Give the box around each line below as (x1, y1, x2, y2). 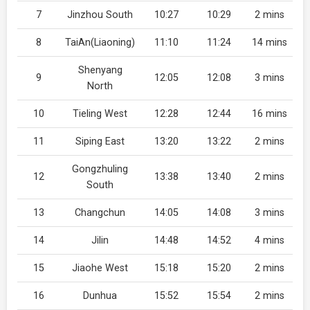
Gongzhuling (72, 163, 128, 175)
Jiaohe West (72, 262, 128, 274)
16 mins (251, 108, 287, 120)
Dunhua (83, 290, 117, 302)
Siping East (75, 136, 125, 147)
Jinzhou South (67, 9, 133, 21)
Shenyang (77, 64, 122, 76)
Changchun (75, 207, 125, 219)
